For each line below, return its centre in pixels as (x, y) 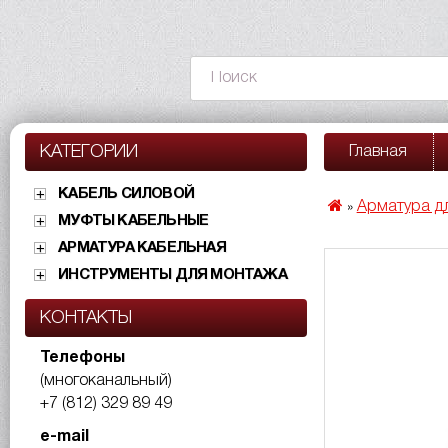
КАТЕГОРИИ (89, 152)
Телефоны (82, 358)
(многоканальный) (106, 381)
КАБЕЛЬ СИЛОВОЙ (126, 194)
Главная (378, 152)
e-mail (64, 437)
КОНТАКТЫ (86, 318)
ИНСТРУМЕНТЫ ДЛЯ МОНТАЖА (172, 275)
